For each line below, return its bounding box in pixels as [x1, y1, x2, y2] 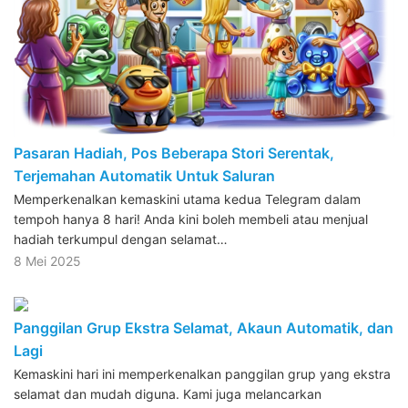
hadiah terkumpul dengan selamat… [14, 230, 228, 247]
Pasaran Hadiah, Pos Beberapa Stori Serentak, [14, 143, 334, 162]
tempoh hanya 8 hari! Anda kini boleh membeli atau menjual [14, 210, 368, 227]
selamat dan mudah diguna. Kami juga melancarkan [14, 385, 321, 402]
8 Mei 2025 [14, 252, 81, 269]
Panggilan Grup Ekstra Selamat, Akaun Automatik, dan [14, 318, 393, 337]
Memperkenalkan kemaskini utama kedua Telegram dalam [14, 190, 361, 207]
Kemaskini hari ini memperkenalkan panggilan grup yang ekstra [14, 365, 391, 382]
